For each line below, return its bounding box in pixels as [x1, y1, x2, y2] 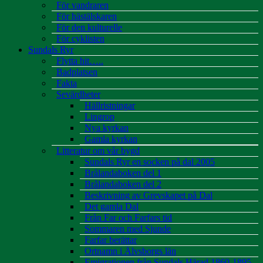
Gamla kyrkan [85, 134, 137, 144]
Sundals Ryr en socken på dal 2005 [85, 157, 215, 167]
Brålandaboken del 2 [85, 179, 161, 189]
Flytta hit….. [56, 56, 103, 66]
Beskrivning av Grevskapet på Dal [85, 190, 213, 200]
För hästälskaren [56, 11, 117, 21]
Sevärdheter [56, 89, 100, 99]
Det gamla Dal [85, 201, 139, 211]
